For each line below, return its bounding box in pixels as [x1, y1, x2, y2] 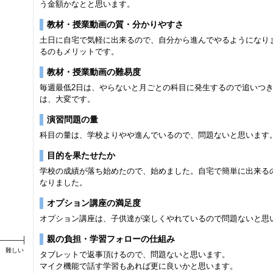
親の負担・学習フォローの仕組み [47, 234, 175, 244]
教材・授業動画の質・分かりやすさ [47, 19, 183, 29]
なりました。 [40, 178, 87, 187]
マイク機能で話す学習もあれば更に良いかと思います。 [40, 261, 238, 271]
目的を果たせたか [47, 151, 115, 160]
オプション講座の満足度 [47, 198, 141, 208]
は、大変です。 [40, 94, 95, 104]
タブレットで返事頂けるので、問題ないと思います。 [40, 250, 230, 259]
